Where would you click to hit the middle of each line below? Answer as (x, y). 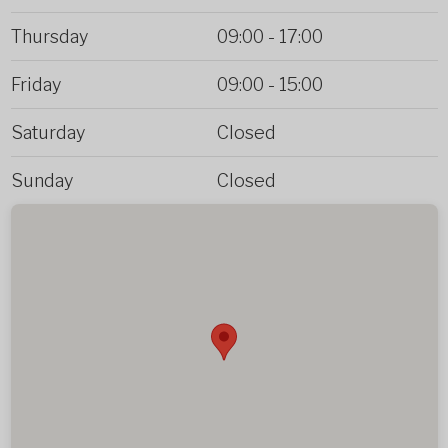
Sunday (41, 181)
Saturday (47, 133)
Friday (35, 85)
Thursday (49, 37)
